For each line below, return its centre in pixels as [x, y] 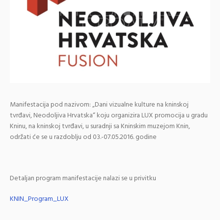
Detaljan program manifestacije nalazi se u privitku [83, 179]
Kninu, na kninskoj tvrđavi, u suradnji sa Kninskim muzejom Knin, [100, 127]
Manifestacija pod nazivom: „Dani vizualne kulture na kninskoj [99, 105]
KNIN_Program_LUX [39, 199]
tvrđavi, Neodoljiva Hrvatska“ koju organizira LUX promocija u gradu [109, 116]
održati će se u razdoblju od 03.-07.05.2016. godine [83, 137]
